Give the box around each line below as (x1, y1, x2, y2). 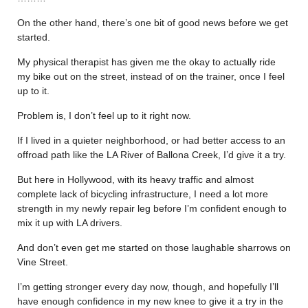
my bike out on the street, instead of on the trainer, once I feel (17, 70, 285, 82)
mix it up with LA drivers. (17, 217, 122, 228)
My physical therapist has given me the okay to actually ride (17, 56, 276, 67)
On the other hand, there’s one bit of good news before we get (17, 16, 288, 28)
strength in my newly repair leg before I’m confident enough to (17, 202, 287, 214)
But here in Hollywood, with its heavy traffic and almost (17, 173, 254, 185)
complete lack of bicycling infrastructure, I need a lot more (17, 188, 268, 199)
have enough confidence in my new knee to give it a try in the (17, 295, 283, 307)
